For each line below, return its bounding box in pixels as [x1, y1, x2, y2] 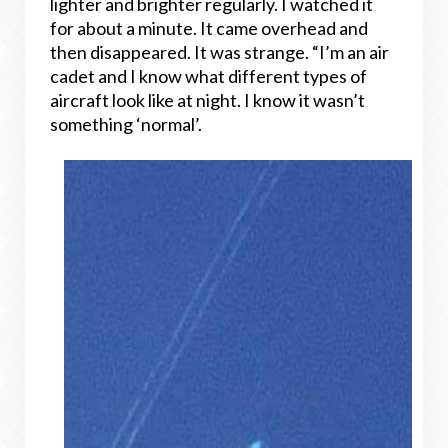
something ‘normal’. [50, 113, 202, 135]
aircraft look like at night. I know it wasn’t [50, 89, 365, 111]
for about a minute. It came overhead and [50, 17, 368, 39]
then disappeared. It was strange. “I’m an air [50, 41, 389, 63]
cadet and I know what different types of [50, 65, 367, 87]
